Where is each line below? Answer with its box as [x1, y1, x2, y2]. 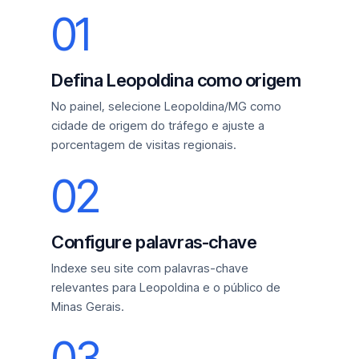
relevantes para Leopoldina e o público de [51, 280, 280, 295]
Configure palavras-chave [51, 232, 257, 252]
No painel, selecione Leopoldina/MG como [51, 99, 281, 114]
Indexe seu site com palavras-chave [51, 260, 248, 276]
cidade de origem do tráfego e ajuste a [51, 118, 264, 133]
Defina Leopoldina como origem [51, 70, 301, 91]
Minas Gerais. [51, 299, 124, 314]
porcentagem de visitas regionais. [51, 137, 236, 152]
